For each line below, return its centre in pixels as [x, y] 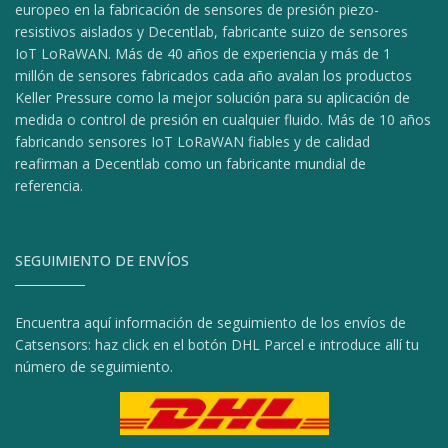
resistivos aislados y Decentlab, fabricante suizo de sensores [211, 31]
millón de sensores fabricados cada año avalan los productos [213, 75]
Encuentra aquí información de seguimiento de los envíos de [210, 322]
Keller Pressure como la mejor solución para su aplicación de [212, 97]
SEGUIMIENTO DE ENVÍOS [102, 260]
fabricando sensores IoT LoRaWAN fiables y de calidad [192, 141]
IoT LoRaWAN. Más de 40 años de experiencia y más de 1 [203, 53]
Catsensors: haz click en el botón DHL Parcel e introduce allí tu [217, 344]
